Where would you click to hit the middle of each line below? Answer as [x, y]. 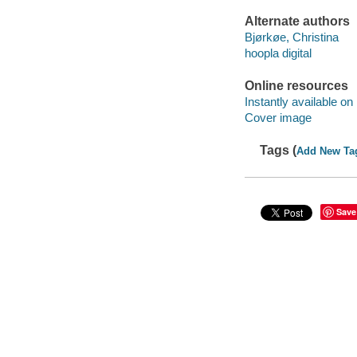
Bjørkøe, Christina [291, 37]
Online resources [296, 86]
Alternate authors [297, 22]
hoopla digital [278, 53]
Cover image [278, 117]
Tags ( [279, 150]
